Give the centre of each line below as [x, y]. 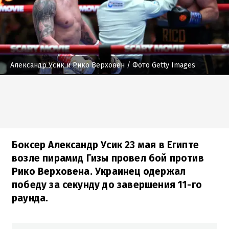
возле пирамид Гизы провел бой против [108, 158]
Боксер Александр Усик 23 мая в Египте [106, 145]
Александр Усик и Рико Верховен [67, 65]
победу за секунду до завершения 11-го [107, 185]
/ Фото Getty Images [160, 65]
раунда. [30, 198]
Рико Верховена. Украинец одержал [99, 171]
